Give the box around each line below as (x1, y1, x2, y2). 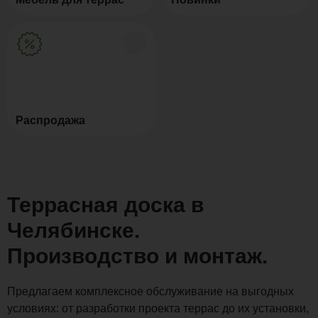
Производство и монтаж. (7, 243, 268, 268)
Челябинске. (7, 218, 140, 242)
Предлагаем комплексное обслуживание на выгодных (7, 285, 294, 297)
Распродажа (16, 114, 85, 126)
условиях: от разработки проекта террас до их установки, (7, 302, 309, 314)
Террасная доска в (7, 192, 204, 216)
